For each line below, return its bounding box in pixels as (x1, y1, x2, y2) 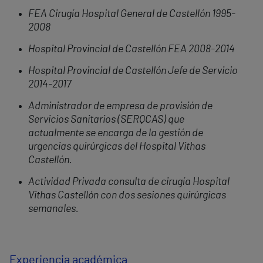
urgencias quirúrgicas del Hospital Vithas (28, 141, 205, 153)
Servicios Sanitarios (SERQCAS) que (28, 114, 184, 126)
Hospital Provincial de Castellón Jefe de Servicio (28, 66, 238, 77)
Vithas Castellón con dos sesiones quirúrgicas (28, 190, 226, 201)
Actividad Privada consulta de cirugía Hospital (28, 177, 230, 188)
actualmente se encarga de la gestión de (28, 128, 203, 139)
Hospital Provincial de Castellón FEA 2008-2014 (28, 44, 235, 55)
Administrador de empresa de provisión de (28, 101, 213, 112)
